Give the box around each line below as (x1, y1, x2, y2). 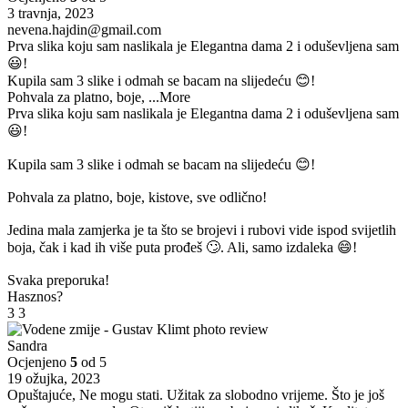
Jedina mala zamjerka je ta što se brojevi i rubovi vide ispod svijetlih (7, 221, 396, 238)
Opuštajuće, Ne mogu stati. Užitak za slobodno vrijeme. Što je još (7, 386, 384, 403)
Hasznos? (7, 288, 63, 304)
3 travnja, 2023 (7, 5, 94, 21)
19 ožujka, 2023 (7, 370, 100, 386)
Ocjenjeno (7, 353, 70, 370)
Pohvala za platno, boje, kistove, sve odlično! (7, 189, 267, 205)
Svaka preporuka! (7, 271, 109, 288)
